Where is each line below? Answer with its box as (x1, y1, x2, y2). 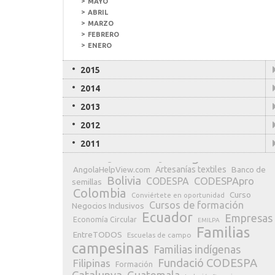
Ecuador (142, 210, 193, 225)
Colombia (73, 186, 126, 200)
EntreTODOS (73, 230, 122, 239)
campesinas (72, 240, 149, 257)
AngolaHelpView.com (73, 165, 150, 174)
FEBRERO (88, 31, 119, 38)
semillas (72, 177, 102, 187)
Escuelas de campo (127, 231, 192, 239)
